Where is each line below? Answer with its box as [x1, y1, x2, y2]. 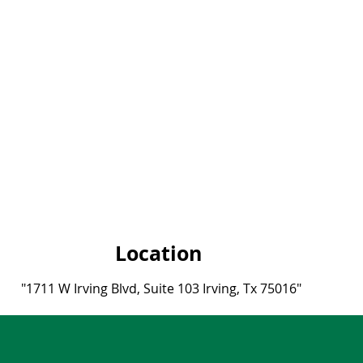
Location [115, 239, 207, 267]
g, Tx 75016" [229, 280, 301, 297]
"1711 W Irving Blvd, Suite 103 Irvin [21, 280, 229, 297]
